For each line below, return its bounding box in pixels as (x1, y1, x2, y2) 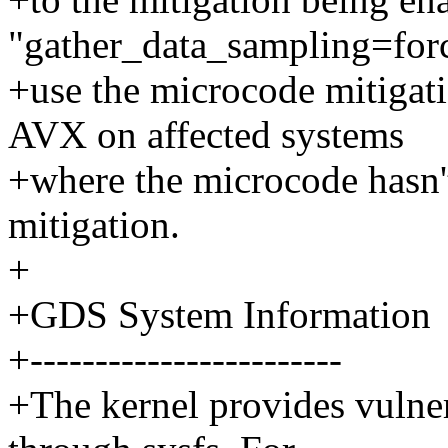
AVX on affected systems (8, 113, 404, 157)
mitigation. (8, 203, 180, 247)
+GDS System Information (8, 293, 431, 337)
